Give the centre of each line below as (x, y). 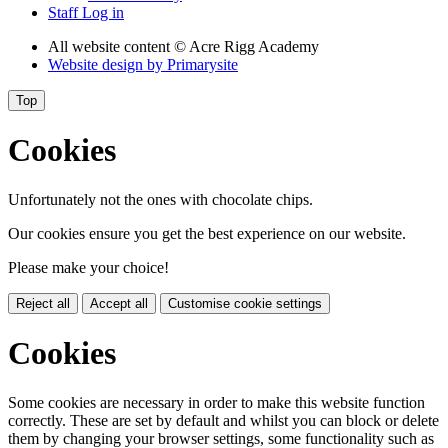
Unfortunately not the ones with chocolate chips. (160, 199)
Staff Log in (86, 12)
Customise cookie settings (245, 303)
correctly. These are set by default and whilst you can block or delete (223, 420)
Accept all (119, 303)
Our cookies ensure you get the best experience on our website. (207, 233)
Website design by (107, 64)
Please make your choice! (88, 267)
